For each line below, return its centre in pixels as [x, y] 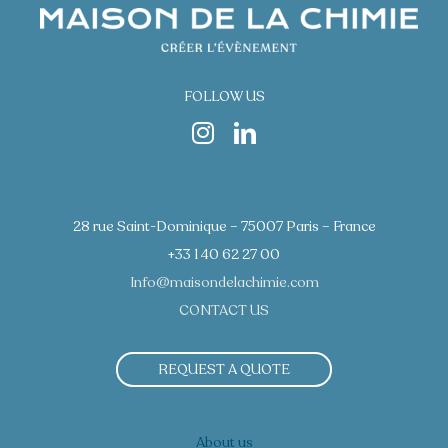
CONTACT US [224, 310]
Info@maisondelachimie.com [224, 282]
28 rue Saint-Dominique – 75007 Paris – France [224, 226]
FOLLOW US [224, 96]
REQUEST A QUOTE [224, 369]
